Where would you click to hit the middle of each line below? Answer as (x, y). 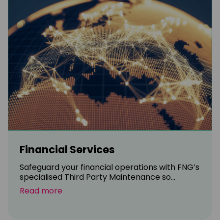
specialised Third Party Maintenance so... (97, 177)
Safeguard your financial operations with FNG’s (110, 167)
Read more (41, 191)
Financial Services (67, 149)
